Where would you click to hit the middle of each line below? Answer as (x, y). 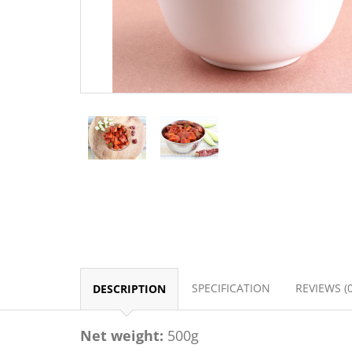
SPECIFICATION (231, 288)
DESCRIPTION (129, 289)
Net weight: (122, 335)
